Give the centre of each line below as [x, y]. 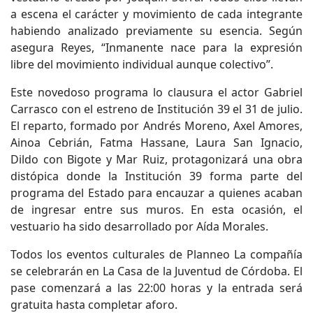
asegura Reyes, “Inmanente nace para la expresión [156, 48]
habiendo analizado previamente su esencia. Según [156, 31]
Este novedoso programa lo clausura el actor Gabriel [156, 92]
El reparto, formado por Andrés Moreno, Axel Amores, [156, 126]
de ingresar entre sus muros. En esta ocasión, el [156, 210]
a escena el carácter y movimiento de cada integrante [156, 14]
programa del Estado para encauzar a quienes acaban [156, 193]
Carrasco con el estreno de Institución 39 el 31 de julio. [156, 109]
